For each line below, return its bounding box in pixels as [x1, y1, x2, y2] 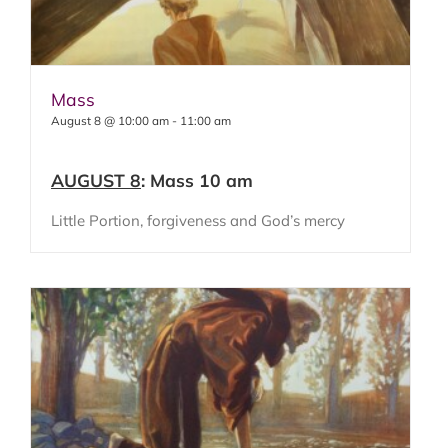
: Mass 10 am [140, 168, 253, 191]
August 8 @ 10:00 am [50, 112, 169, 128]
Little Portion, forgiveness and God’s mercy [50, 211, 345, 231]
